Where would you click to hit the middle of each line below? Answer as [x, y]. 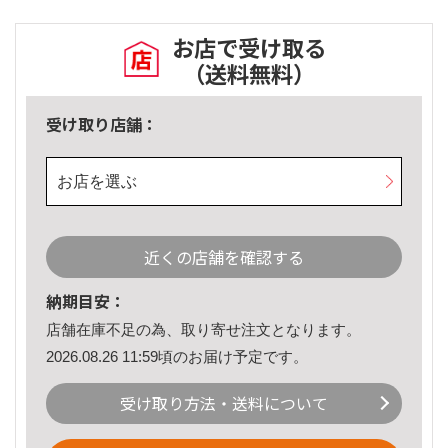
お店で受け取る [249, 47]
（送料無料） [249, 73]
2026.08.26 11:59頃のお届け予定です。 [177, 356]
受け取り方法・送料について [224, 403]
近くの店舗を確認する [224, 257]
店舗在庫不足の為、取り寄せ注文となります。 [203, 330]
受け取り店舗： [102, 124]
